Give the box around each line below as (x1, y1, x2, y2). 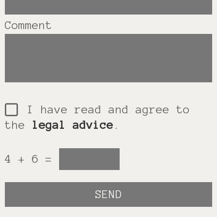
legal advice (32, 119, 113, 131)
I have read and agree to (14, 103, 190, 116)
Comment (5, 19, 52, 31)
